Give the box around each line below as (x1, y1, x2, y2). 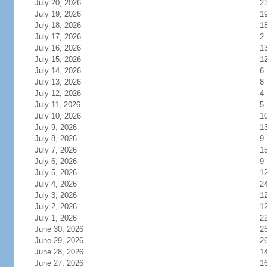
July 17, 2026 (34, 32, 81, 41)
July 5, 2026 (34, 168, 77, 177)
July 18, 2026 (34, 21, 81, 30)
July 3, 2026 (34, 191, 77, 200)
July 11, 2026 (34, 100, 80, 109)
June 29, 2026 (34, 236, 83, 245)
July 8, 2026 (34, 134, 77, 143)
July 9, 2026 (34, 123, 77, 132)
